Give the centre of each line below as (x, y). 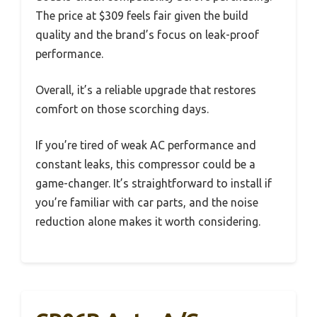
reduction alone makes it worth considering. (148, 222)
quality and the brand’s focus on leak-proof (147, 35)
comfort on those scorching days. (122, 109)
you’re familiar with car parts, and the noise (147, 203)
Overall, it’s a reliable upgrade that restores (146, 90)
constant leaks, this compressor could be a (145, 165)
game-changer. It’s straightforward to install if (154, 184)
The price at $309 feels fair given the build (142, 16)
